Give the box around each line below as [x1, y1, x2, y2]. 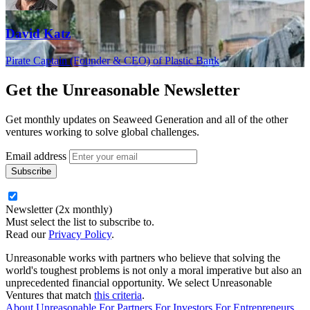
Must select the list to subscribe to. [6, 215, 154, 228]
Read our [6, 228, 48, 240]
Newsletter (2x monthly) [6, 203, 112, 215]
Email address [6, 149, 66, 162]
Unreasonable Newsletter [62, 80, 240, 99]
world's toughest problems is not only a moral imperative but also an [6, 264, 302, 276]
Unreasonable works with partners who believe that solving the [6, 251, 280, 264]
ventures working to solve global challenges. [6, 125, 199, 138]
